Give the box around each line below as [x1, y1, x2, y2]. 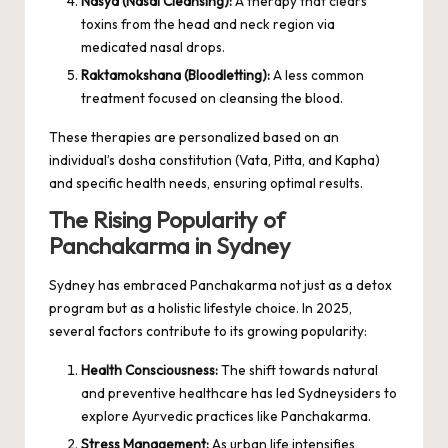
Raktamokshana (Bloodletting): [81, 66, 270, 85]
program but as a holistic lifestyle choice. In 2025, [49, 298, 352, 317]
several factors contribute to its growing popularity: [49, 321, 367, 340]
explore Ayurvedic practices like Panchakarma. [81, 406, 371, 425]
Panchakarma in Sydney [49, 232, 291, 261]
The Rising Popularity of [49, 206, 285, 235]
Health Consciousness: [81, 360, 218, 379]
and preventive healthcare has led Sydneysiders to [81, 383, 397, 402]
